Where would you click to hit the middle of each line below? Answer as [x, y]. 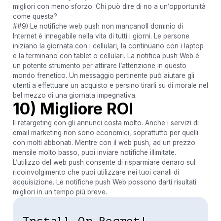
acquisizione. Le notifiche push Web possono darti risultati [104, 182]
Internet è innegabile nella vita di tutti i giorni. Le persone [101, 36]
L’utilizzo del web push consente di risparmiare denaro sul [104, 162]
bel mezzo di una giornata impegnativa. [74, 95]
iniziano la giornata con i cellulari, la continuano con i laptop [108, 46]
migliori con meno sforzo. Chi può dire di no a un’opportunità [109, 6]
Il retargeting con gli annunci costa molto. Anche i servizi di [106, 123]
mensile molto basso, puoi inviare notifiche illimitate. [94, 152]
